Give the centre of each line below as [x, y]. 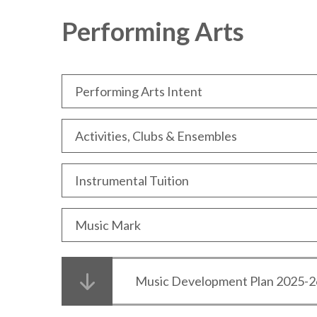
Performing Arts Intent [139, 92]
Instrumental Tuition [132, 181]
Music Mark [108, 225]
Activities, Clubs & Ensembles [156, 136]
